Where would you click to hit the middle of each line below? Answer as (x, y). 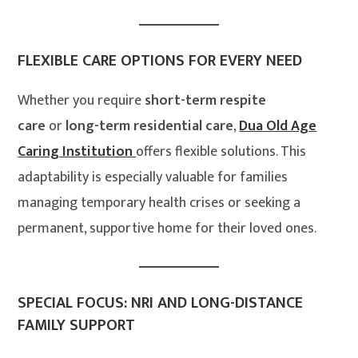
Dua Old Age (278, 127)
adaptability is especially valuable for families (153, 178)
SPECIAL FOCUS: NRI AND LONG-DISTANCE (161, 303)
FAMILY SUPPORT (77, 326)
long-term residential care (150, 127)
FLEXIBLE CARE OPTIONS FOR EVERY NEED (160, 61)
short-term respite (206, 101)
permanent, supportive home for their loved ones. (167, 229)
